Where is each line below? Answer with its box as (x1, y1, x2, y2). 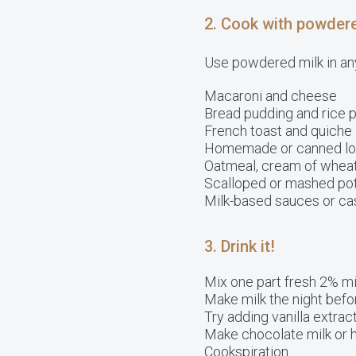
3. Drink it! (204, 237, 275, 256)
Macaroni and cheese (204, 87, 337, 104)
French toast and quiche (204, 122, 352, 139)
